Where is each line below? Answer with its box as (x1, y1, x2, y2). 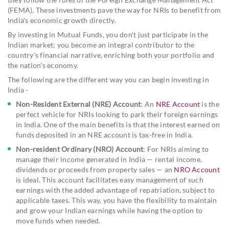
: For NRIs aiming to (143, 144, 209, 153)
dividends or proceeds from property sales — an (16, 165, 174, 174)
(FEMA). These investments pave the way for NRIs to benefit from (8, 5, 221, 14)
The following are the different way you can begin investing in (8, 75, 209, 84)
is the (200, 99, 219, 108)
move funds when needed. (16, 216, 101, 225)
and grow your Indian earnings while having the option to (16, 205, 203, 215)
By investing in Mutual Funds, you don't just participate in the (8, 30, 209, 39)
